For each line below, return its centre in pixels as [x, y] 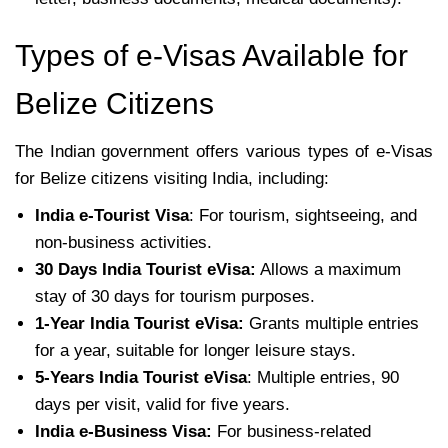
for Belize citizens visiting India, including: [172, 178]
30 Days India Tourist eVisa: [145, 269]
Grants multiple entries [331, 323]
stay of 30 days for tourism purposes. [175, 296]
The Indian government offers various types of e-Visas [224, 151]
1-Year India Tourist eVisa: [139, 323]
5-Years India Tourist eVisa [141, 377]
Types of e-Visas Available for [211, 55]
